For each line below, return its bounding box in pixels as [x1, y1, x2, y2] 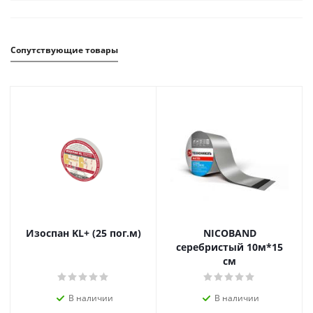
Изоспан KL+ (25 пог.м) [26, 226, 141, 240]
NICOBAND [203, 226, 256, 240]
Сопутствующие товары [10, 44, 118, 56]
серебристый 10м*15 [176, 240, 283, 254]
